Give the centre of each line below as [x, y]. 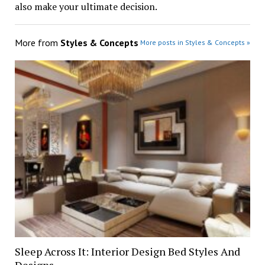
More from [37, 43]
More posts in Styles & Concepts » [195, 43]
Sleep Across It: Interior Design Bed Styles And [127, 252]
